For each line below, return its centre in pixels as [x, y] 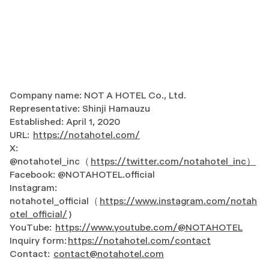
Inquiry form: [38, 241]
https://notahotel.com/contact [139, 241]
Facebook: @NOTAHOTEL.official [82, 175]
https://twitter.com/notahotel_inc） [173, 162]
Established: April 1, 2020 [65, 122]
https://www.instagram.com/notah [178, 201]
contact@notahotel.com [109, 254]
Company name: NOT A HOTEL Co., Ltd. [98, 95]
